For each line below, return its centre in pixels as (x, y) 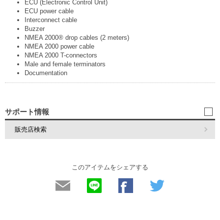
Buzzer (35, 29)
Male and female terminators (65, 64)
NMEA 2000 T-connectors (61, 55)
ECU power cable (49, 11)
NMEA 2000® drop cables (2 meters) (77, 38)
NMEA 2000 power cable (59, 46)
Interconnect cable (51, 20)
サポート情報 (27, 112)
